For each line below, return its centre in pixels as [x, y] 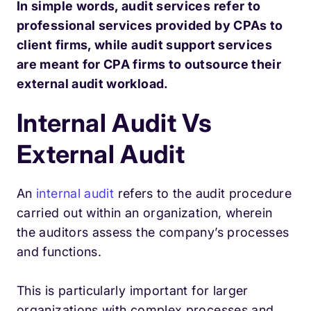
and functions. [59, 252]
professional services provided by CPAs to [150, 26]
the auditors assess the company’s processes [153, 233]
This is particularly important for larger [133, 291]
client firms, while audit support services [145, 45]
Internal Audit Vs [115, 123]
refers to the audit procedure [203, 194]
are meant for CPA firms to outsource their [149, 65]
